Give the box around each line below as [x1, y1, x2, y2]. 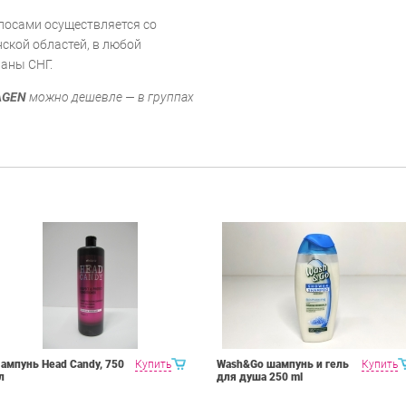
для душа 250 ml [217, 370, 303, 383]
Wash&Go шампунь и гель [217, 357, 349, 371]
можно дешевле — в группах [26, 89, 194, 104]
